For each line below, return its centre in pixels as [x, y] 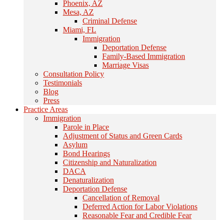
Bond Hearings [86, 153]
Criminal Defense [110, 21]
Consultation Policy [74, 74]
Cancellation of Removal [121, 198]
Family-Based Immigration [144, 56]
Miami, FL [80, 30]
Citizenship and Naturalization [110, 162]
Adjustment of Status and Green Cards [123, 136]
